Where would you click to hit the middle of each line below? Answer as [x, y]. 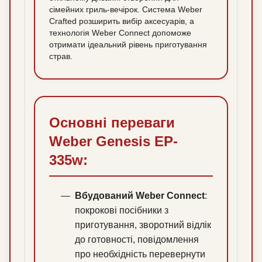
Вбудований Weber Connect [140, 196]
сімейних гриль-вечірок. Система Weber [126, 10]
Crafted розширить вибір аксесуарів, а [122, 21]
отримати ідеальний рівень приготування [128, 45]
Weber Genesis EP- [113, 142]
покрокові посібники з [122, 211]
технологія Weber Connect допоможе [120, 33]
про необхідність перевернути [140, 254]
